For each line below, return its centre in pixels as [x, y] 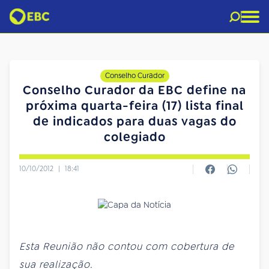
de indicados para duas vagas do [134, 121]
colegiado [134, 137]
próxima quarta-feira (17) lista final [134, 106]
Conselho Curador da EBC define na [134, 90]
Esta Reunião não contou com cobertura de [127, 246]
